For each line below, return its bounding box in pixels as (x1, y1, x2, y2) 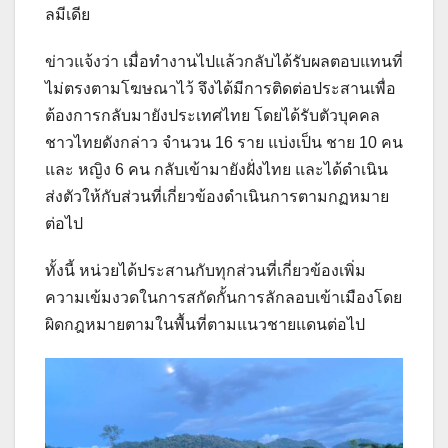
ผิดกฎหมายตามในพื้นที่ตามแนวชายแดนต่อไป (45, 315, 365, 333)
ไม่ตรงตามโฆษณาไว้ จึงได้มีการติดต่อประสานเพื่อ (45, 79, 396, 97)
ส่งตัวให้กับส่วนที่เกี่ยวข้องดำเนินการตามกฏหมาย (45, 187, 389, 205)
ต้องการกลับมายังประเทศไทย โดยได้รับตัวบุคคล (45, 106, 380, 124)
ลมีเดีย (45, 5, 90, 23)
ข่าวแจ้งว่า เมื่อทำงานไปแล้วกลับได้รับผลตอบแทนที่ (45, 52, 403, 70)
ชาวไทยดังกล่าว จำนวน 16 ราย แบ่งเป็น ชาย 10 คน (45, 133, 403, 151)
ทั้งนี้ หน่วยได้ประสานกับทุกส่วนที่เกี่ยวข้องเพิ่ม (45, 261, 366, 279)
